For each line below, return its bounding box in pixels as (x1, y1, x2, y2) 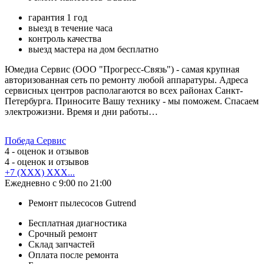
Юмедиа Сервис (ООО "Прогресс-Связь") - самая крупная (5, 64, 239, 74)
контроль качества (28, 33, 101, 44)
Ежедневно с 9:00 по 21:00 (5, 177, 111, 188)
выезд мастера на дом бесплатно (28, 44, 159, 54)
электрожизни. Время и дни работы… (5, 106, 158, 117)
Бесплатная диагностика (28, 217, 127, 228)
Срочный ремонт (28, 228, 97, 239)
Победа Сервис (5, 135, 66, 146)
